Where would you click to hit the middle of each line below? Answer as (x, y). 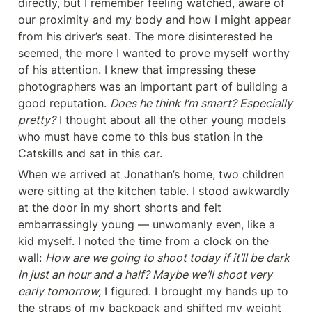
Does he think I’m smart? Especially (201, 103)
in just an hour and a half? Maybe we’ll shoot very (145, 274)
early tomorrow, (60, 291)
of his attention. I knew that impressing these (137, 70)
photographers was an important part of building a (153, 86)
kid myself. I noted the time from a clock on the (143, 241)
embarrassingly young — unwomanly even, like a (147, 224)
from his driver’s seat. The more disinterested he (145, 36)
